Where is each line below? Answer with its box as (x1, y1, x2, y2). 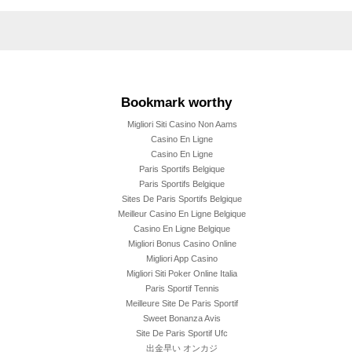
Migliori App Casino (146, 254, 218, 264)
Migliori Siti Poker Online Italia (126, 269, 237, 279)
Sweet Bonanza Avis (143, 313, 221, 324)
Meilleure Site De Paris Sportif (126, 299, 238, 309)
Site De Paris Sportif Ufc (136, 328, 228, 339)
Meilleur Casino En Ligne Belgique (118, 209, 246, 219)
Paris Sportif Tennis (145, 284, 219, 294)
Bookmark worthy (120, 94, 232, 109)
